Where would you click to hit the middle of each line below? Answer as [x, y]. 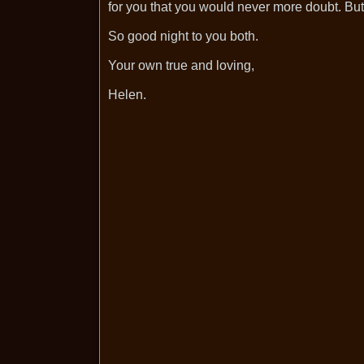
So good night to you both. [183, 36]
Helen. [127, 95]
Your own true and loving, [181, 65]
